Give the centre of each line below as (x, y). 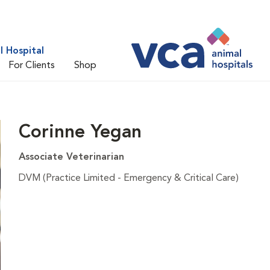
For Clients (32, 65)
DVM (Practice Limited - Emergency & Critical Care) (128, 178)
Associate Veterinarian (71, 157)
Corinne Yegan (80, 133)
